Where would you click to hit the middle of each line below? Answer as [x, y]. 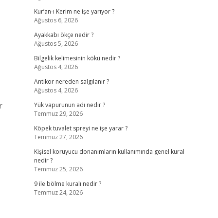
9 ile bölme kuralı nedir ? [67, 184]
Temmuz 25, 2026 [58, 169]
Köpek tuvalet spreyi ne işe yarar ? [81, 128]
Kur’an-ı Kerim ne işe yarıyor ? [74, 11]
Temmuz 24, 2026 [58, 192]
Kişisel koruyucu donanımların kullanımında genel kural [109, 152]
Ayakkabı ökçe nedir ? [64, 35]
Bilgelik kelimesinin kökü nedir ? [77, 58]
